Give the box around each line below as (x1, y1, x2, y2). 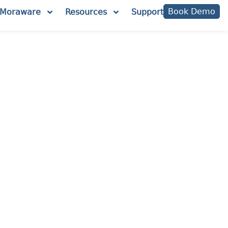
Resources (65, 7, 107, 17)
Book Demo (168, 7, 215, 16)
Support (131, 7, 163, 17)
